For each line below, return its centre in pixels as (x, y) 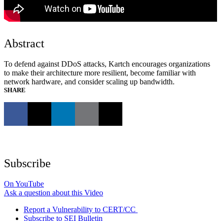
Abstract (24, 43)
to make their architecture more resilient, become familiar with (100, 73)
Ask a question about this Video (54, 192)
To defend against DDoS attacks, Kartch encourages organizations (107, 64)
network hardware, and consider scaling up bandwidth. (89, 81)
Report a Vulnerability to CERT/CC (80, 209)
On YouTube (24, 184)
